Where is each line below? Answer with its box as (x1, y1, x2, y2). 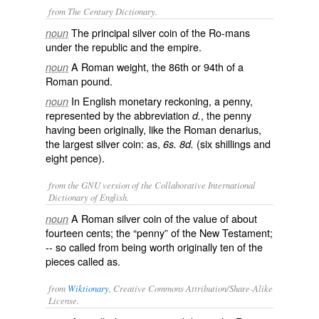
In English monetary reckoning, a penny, (71, 93, 253, 108)
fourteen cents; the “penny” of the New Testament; (46, 225, 273, 240)
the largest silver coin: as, (46, 136, 163, 151)
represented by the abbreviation (46, 108, 192, 122)
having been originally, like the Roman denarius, (46, 122, 261, 137)
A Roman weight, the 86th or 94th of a (71, 59, 244, 74)
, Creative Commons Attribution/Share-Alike (109, 282, 273, 294)
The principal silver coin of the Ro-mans (71, 25, 250, 40)
